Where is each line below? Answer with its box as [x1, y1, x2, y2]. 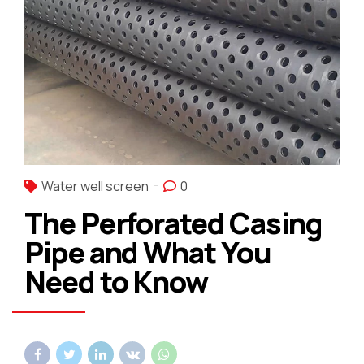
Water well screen [41, 176, 149, 195]
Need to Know [24, 261, 209, 301]
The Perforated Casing [24, 202, 323, 243]
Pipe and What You [24, 232, 271, 272]
